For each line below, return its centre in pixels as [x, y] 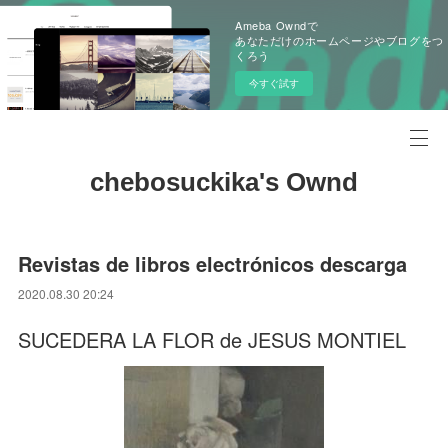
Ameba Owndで [277, 25]
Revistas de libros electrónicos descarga [213, 263]
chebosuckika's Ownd [224, 182]
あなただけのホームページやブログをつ [339, 40]
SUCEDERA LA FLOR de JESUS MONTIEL [212, 339]
